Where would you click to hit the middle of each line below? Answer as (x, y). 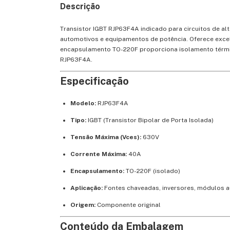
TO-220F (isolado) (152, 171)
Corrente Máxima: (99, 154)
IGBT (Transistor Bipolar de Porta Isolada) (150, 120)
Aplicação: (87, 188)
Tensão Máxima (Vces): (106, 137)
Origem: (83, 205)
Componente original (128, 205)
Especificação (94, 81)
